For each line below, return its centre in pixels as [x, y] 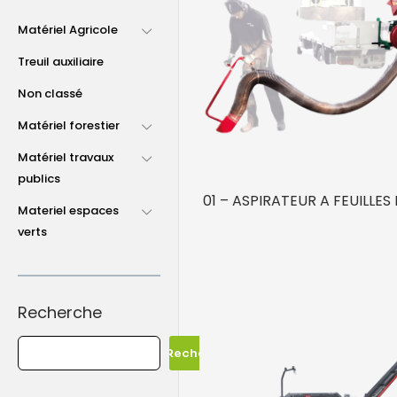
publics [39, 179]
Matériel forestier [69, 126]
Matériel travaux [66, 158]
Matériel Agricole [68, 30]
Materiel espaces [68, 211]
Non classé [50, 94]
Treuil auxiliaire [61, 62]
